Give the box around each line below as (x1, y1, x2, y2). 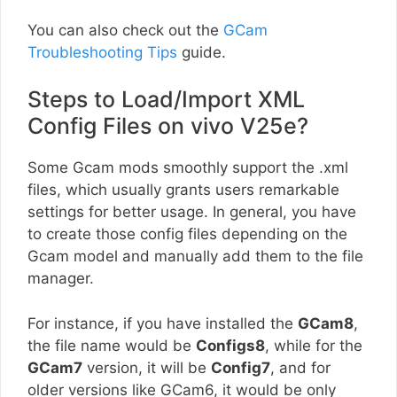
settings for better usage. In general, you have (27, 203, 356, 222)
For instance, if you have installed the (27, 314, 298, 332)
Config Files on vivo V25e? (27, 113, 308, 140)
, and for (270, 358, 331, 377)
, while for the (265, 336, 362, 354)
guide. (177, 43, 226, 61)
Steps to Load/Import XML (27, 86, 305, 113)
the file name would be (27, 336, 196, 354)
